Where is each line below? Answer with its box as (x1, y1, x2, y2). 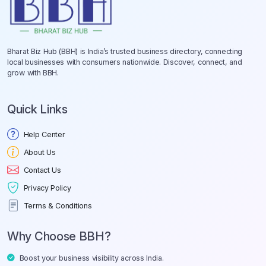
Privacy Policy (23, 183, 71, 192)
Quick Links (7, 102, 68, 116)
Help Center (23, 129, 65, 139)
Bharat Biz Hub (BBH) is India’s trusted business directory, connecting (7, 46, 243, 56)
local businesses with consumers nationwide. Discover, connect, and (7, 57, 242, 66)
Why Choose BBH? (7, 229, 111, 243)
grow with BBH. (7, 68, 59, 77)
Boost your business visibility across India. (19, 253, 164, 262)
